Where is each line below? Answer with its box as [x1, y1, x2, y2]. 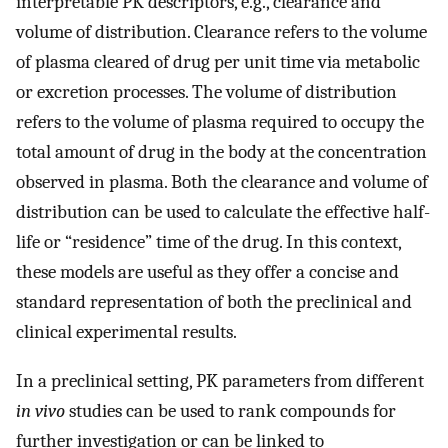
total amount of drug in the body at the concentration [16, 141, 427, 164]
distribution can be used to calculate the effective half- [16, 201, 430, 224]
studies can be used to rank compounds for [65, 399, 396, 422]
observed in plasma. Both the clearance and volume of [16, 171, 428, 194]
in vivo [16, 399, 65, 422]
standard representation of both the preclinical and [16, 291, 412, 314]
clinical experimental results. [16, 321, 237, 344]
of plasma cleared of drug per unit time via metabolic [16, 51, 420, 74]
